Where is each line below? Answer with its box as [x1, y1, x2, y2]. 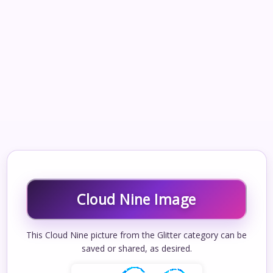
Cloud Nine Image [77, 189, 196, 209]
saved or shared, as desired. [81, 242, 192, 254]
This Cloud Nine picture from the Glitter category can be [26, 229, 247, 241]
